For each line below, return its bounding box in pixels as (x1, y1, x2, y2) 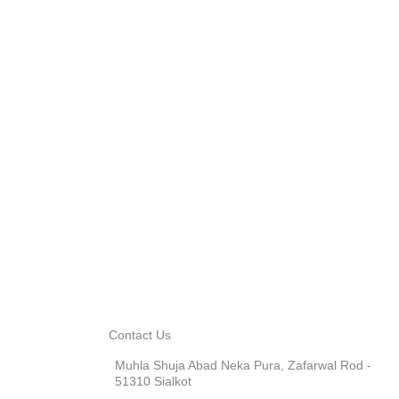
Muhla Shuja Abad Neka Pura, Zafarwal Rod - (114, 358, 371, 372)
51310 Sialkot (114, 374, 191, 388)
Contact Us (108, 328, 171, 342)
